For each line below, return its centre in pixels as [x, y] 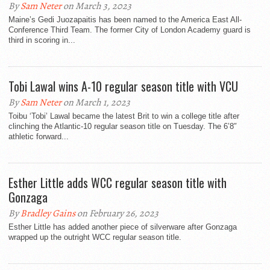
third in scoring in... [42, 40]
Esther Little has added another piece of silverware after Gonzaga [123, 227]
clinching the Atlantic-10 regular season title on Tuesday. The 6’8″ [123, 127]
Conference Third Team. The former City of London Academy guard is [130, 30]
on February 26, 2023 [117, 214]
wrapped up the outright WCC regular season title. [95, 237]
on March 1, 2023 [96, 103]
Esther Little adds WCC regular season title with [118, 183]
